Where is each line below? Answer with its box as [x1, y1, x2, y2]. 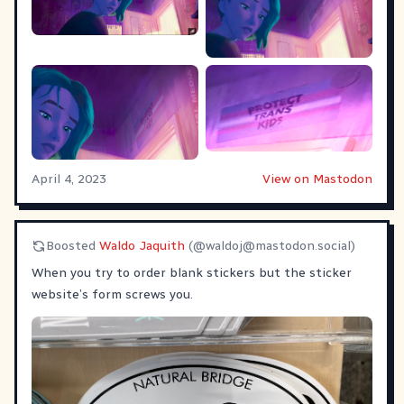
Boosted [46, 237, 99, 253]
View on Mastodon [262, 170, 372, 187]
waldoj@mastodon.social [206, 237, 351, 253]
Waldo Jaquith [99, 237, 185, 253]
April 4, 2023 [32, 170, 106, 187]
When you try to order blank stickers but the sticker [32, 264, 352, 280]
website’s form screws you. [32, 286, 193, 302]
